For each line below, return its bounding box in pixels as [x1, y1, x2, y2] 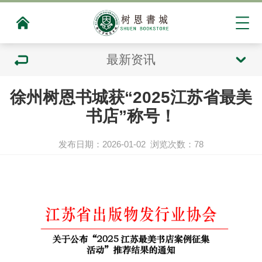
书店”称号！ [86, 106, 176, 125]
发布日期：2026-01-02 [58, 139, 146, 149]
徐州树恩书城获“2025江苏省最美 [10, 88, 252, 106]
